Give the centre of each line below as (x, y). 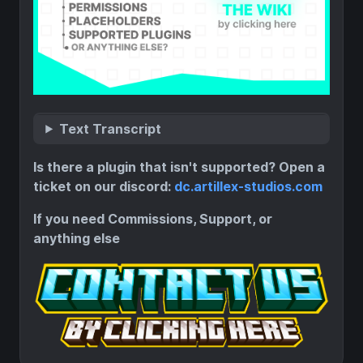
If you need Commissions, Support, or (153, 219)
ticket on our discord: (104, 186)
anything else (77, 238)
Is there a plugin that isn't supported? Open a (179, 167)
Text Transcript (111, 128)
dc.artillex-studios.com (248, 186)
